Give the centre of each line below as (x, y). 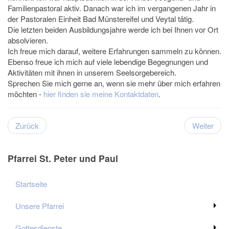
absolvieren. (28, 40)
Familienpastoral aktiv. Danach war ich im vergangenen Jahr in (112, 8)
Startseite (31, 184)
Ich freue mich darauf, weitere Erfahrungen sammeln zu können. (114, 51)
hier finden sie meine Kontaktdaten (101, 94)
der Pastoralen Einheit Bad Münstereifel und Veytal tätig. (101, 19)
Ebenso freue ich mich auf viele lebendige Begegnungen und (108, 62)
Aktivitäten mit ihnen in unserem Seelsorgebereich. (92, 73)
